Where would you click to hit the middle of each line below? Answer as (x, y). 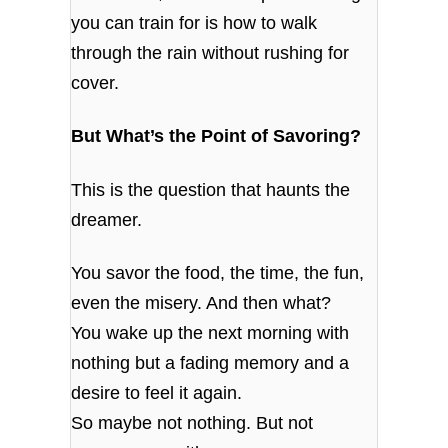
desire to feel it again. (157, 393)
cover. (95, 82)
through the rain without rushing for (210, 52)
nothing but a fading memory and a (210, 363)
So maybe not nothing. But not (192, 423)
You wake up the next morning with (210, 333)
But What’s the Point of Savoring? (216, 136)
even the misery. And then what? (201, 303)
